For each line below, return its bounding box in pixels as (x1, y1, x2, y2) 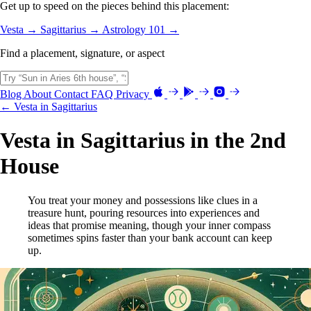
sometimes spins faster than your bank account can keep (28, 231, 272, 244)
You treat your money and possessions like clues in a (28, 194, 258, 206)
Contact (54, 87, 91, 100)
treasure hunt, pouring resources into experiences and (28, 206, 260, 219)
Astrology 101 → (102, 23, 179, 35)
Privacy (116, 87, 152, 100)
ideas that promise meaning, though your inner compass (28, 219, 271, 231)
